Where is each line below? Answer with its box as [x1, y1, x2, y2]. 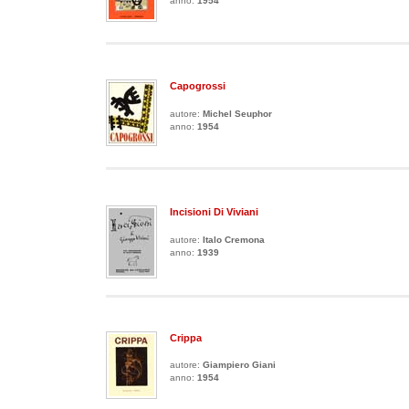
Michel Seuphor [203, 109, 272, 119]
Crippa [170, 332, 202, 343]
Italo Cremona [203, 235, 265, 245]
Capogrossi [170, 80, 225, 91]
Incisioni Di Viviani [170, 206, 258, 217]
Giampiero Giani [203, 360, 276, 370]
